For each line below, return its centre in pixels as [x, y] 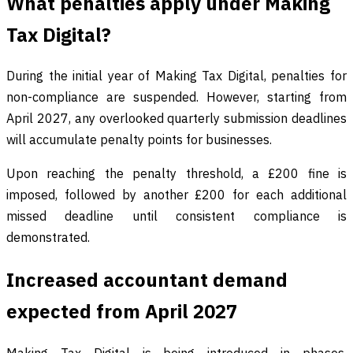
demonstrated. [48, 238]
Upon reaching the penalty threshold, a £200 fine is [176, 174]
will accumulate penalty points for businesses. [139, 140]
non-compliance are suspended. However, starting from [176, 97]
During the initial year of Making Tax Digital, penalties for [176, 76]
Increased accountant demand [147, 280]
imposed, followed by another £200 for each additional [176, 195]
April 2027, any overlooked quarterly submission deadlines [176, 119]
